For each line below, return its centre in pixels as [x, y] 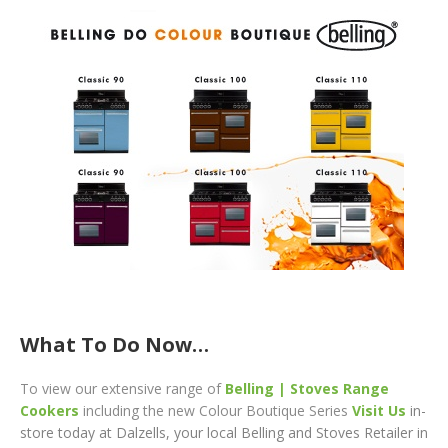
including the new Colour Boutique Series [215, 410]
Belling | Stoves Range [307, 388]
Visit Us [379, 410]
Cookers [49, 410]
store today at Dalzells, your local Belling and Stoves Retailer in [224, 432]
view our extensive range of [131, 388]
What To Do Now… [114, 344]
